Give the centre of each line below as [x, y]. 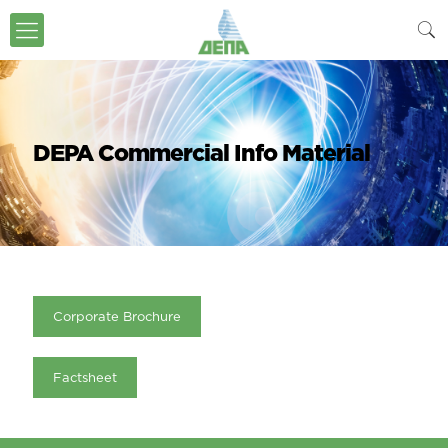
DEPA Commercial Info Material [201, 152]
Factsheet [85, 377]
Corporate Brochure [117, 316]
